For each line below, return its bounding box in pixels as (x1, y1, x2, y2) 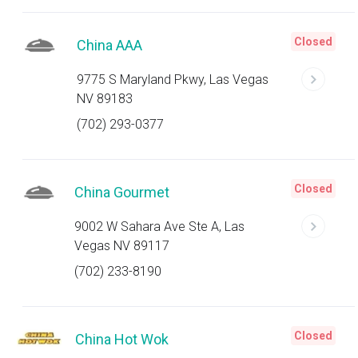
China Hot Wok (74, 331, 169, 348)
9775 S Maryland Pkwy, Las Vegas (76, 72, 268, 87)
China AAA (76, 37, 142, 54)
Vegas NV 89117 (74, 238, 170, 253)
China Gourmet (74, 184, 170, 201)
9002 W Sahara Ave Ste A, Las (74, 219, 245, 234)
